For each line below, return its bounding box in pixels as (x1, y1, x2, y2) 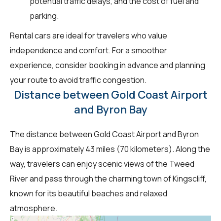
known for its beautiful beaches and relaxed (10, 187, 167, 199)
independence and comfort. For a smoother (10, 44, 167, 56)
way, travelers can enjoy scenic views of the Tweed (10, 158, 194, 169)
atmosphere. (10, 202, 57, 214)
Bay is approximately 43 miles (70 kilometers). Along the (10, 143, 210, 154)
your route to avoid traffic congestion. (10, 74, 147, 85)
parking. (30, 10, 59, 21)
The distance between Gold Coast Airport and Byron (10, 128, 199, 140)
